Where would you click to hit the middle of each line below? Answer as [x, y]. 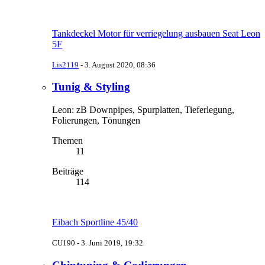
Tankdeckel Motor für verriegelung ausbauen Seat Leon [156, 33]
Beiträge [68, 172]
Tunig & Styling [91, 87]
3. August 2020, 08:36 [120, 64]
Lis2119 [65, 64]
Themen [67, 141]
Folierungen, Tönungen [96, 121]
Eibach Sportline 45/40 [95, 222]
